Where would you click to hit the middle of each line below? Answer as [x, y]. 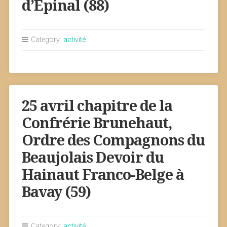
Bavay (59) [56, 192]
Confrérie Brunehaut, [97, 123]
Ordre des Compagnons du [113, 140]
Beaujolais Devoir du [92, 158]
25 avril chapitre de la [97, 106]
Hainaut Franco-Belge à [103, 175]
